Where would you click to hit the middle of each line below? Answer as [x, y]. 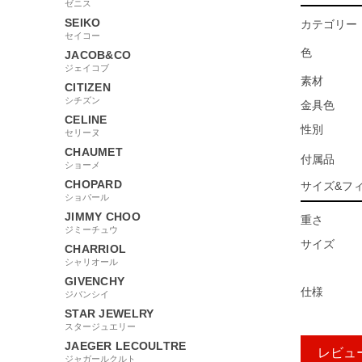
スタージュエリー [100, 326]
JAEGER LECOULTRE [126, 345]
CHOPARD [93, 184]
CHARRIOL [96, 248]
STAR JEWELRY [109, 313]
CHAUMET [94, 152]
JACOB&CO [98, 55]
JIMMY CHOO [103, 216]
